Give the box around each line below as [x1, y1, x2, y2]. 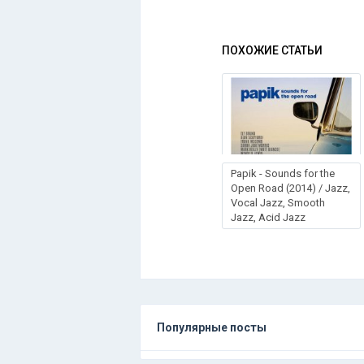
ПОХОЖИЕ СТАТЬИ [222, 43, 323, 57]
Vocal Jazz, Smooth [231, 196, 325, 209]
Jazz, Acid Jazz [231, 210, 305, 223]
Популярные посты [157, 320, 266, 334]
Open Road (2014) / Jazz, [231, 181, 350, 194]
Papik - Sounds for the [231, 167, 335, 180]
